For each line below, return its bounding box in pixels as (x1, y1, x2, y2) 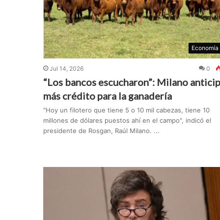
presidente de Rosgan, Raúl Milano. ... (43, 127, 160, 135)
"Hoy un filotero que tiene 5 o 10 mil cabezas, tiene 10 (43, 106, 210, 114)
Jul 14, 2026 (49, 65, 83, 73)
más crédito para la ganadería (43, 90, 172, 102)
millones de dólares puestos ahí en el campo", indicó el (43, 116, 211, 125)
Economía (191, 44, 219, 52)
